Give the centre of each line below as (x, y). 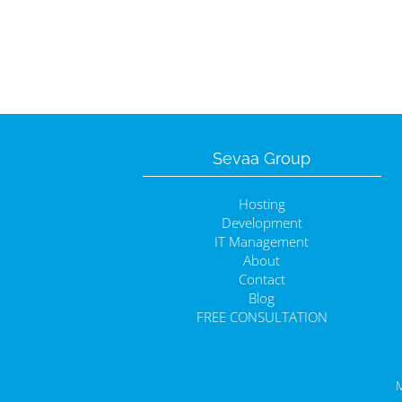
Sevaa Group (262, 158)
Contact (262, 280)
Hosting (262, 204)
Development (262, 223)
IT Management (262, 242)
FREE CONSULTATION (262, 317)
